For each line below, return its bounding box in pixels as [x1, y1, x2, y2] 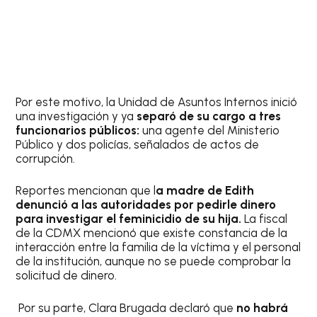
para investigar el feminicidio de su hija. [16, 212, 245, 226]
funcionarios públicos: [16, 122, 143, 137]
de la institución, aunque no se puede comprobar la [16, 254, 292, 269]
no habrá [236, 300, 289, 315]
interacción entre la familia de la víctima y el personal [16, 240, 301, 255]
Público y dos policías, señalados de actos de [16, 137, 260, 151]
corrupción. [16, 151, 76, 166]
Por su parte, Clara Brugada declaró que [16, 300, 237, 315]
